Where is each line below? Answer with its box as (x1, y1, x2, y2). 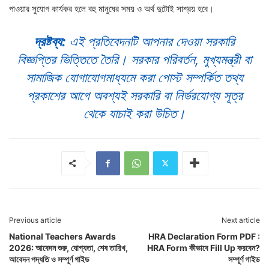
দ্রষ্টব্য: (34, 33, 66, 49)
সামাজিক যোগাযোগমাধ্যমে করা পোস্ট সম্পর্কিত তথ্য (26, 69, 243, 85)
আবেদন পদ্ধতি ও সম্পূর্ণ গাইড (9, 253, 89, 264)
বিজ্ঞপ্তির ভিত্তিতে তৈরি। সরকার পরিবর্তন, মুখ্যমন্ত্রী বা (17, 51, 252, 67)
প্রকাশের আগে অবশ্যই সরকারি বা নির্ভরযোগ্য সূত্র (26, 87, 243, 103)
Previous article (9, 215, 61, 225)
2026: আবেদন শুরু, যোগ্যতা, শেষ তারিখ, (9, 242, 128, 253)
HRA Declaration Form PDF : (148, 231, 260, 241)
